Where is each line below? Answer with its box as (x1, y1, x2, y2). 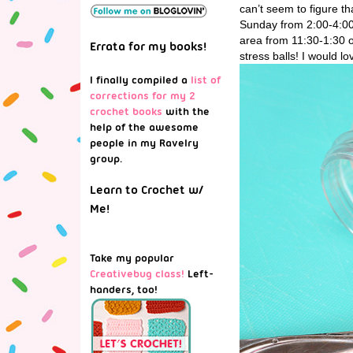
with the (162, 105, 210, 117)
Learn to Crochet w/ (90, 183, 203, 197)
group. (90, 152, 122, 165)
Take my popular (90, 251, 174, 264)
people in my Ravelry (90, 136, 199, 149)
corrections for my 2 (90, 89, 195, 102)
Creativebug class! (90, 267, 184, 280)
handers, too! (90, 283, 158, 295)
